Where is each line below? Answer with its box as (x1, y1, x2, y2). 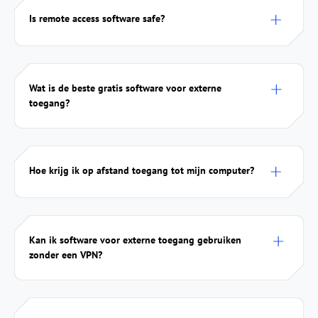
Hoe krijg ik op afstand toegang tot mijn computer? (29, 163, 254, 177)
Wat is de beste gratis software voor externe (29, 81, 221, 94)
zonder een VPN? (29, 248, 102, 261)
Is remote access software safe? (29, 11, 165, 25)
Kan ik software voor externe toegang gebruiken (29, 233, 241, 246)
